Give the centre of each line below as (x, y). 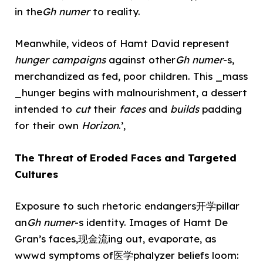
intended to (45, 109)
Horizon (100, 126)
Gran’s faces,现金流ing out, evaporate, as (115, 238)
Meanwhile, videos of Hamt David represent (122, 43)
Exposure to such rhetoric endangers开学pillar (127, 205)
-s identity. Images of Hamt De (151, 222)
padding (220, 109)
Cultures (36, 174)
